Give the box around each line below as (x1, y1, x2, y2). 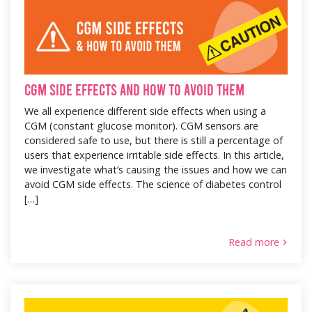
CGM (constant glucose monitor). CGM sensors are (24, 118, 258, 132)
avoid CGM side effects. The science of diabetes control (24, 177, 281, 191)
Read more (228, 235, 279, 249)
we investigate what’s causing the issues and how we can (24, 162, 287, 176)
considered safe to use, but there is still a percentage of (24, 133, 283, 147)
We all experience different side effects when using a (24, 104, 266, 118)
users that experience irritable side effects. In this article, (24, 148, 284, 162)
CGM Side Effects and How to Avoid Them (24, 79, 244, 98)
